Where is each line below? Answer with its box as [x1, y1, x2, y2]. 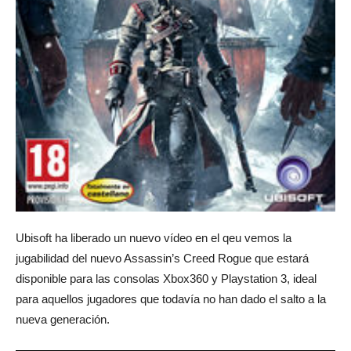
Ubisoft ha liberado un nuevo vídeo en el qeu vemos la [16, 231, 291, 245]
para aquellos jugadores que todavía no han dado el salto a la [16, 292, 326, 306]
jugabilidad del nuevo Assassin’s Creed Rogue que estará [16, 251, 309, 266]
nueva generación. [16, 313, 110, 327]
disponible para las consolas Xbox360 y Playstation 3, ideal [16, 272, 317, 286]
